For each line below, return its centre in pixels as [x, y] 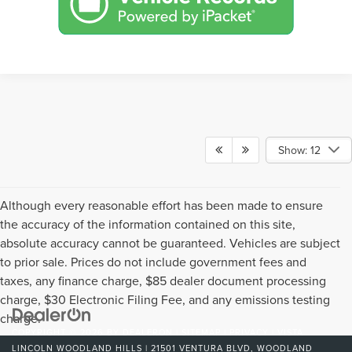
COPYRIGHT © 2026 [59, 333]
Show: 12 [299, 150]
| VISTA [286, 333]
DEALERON [148, 333]
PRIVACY [249, 333]
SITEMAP [201, 333]
